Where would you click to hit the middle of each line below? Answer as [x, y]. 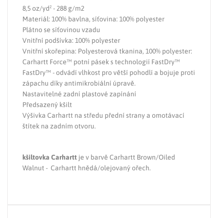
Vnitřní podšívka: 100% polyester [71, 41]
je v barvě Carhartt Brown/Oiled [126, 157]
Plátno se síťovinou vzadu [61, 30]
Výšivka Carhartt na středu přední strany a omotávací [103, 116]
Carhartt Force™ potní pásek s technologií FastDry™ [101, 62]
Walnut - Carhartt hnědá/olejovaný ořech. [87, 168]
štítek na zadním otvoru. [59, 126]
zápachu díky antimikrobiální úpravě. [79, 83]
